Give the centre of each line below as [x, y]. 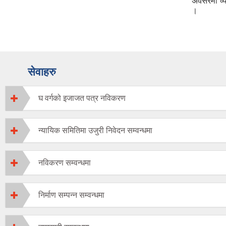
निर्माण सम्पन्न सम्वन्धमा [71, 195]
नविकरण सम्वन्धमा [65, 163]
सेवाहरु [42, 72]
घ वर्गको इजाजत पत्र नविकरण [82, 98]
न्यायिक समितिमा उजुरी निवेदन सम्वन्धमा [95, 131]
